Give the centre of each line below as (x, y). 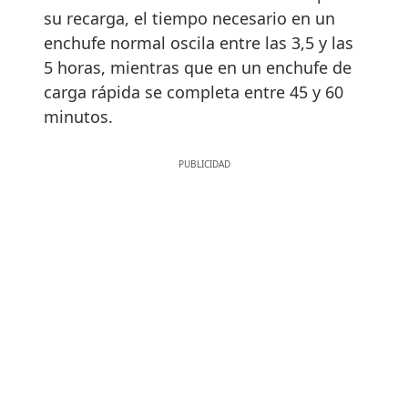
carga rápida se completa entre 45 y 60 (194, 92)
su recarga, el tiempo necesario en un (189, 18)
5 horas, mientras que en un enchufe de (198, 67)
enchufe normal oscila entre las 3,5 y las (199, 42)
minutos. (78, 116)
